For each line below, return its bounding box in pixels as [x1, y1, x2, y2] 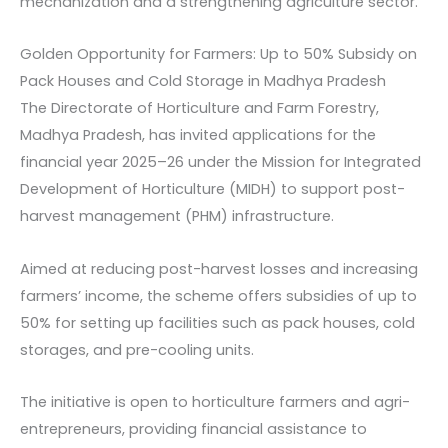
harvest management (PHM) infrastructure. [20, 206, 334, 227]
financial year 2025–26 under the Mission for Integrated [20, 152, 421, 173]
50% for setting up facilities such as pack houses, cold [20, 312, 415, 333]
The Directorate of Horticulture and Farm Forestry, [20, 98, 379, 119]
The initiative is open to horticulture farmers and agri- [20, 392, 410, 413]
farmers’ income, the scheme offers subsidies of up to [20, 285, 417, 306]
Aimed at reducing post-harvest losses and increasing [20, 258, 418, 279]
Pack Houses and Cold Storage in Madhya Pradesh [20, 71, 386, 92]
